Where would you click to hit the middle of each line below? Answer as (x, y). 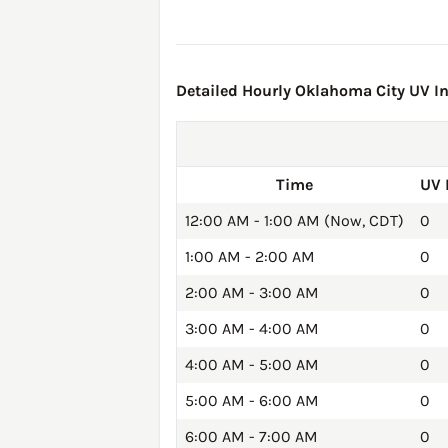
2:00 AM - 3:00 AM (252, 293)
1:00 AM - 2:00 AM (250, 257)
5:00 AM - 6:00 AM (252, 401)
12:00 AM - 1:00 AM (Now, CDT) (294, 221)
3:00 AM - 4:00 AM (252, 329)
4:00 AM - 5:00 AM (252, 365)
